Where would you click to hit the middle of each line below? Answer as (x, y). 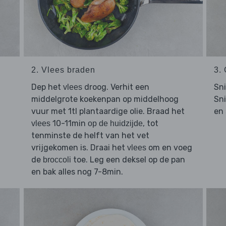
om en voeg (169, 148)
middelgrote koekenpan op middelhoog (105, 99)
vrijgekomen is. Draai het (79, 148)
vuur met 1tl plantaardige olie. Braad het (108, 111)
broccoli (57, 160)
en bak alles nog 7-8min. (77, 172)
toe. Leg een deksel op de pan (128, 160)
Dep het (47, 87)
